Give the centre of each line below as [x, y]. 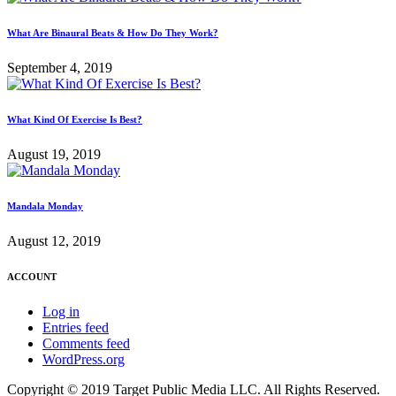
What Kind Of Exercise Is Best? [75, 119]
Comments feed [86, 343]
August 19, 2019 [54, 154]
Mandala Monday [45, 206]
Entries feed [76, 327]
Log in [61, 311]
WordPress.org [84, 359]
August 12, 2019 [54, 240]
